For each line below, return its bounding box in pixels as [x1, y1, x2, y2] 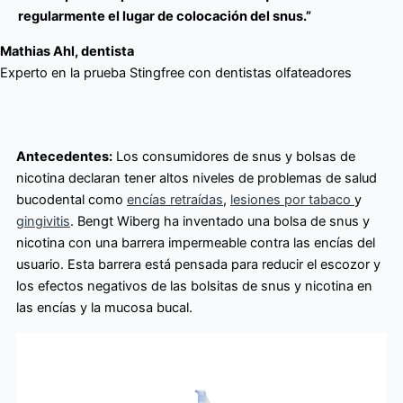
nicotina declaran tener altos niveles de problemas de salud [16, 170, 377, 187]
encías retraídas [127, 192, 223, 209]
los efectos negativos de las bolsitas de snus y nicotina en [16, 278, 372, 295]
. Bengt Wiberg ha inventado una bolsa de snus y [70, 213, 370, 230]
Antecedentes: [16, 148, 112, 166]
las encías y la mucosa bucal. [16, 300, 196, 317]
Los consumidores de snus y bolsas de [112, 148, 355, 166]
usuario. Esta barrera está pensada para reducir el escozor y [16, 256, 381, 273]
